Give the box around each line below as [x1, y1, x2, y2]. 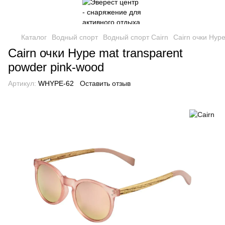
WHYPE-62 [36, 79, 74, 87]
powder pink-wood [8, 60, 104, 74]
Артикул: [8, 79, 36, 87]
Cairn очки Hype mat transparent [8, 46, 183, 60]
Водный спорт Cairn [103, 33, 168, 41]
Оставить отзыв [80, 79, 131, 87]
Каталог [21, 33, 47, 41]
